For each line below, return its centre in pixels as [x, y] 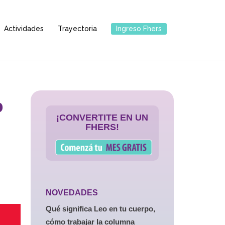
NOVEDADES [72, 193]
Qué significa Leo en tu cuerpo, [100, 209]
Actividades [24, 28]
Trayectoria [77, 28]
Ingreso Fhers [139, 28]
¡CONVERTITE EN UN [102, 118]
